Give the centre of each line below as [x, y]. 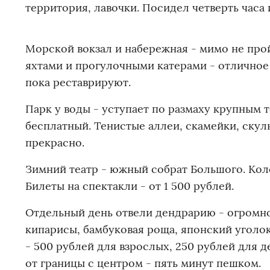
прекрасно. [55, 143]
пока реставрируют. [78, 83]
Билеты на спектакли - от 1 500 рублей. [130, 186]
